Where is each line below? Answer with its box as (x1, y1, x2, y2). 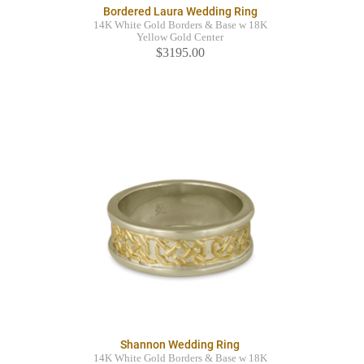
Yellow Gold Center (136, 32, 223, 44)
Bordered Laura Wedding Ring (102, 5, 258, 19)
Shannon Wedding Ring (120, 338, 240, 352)
